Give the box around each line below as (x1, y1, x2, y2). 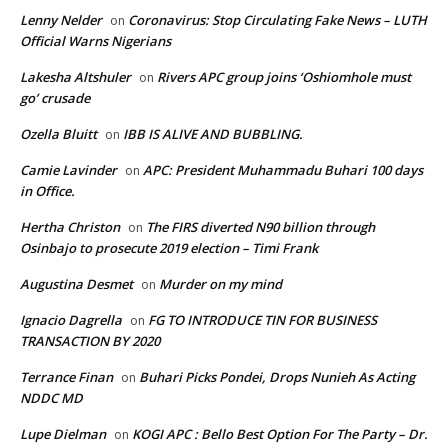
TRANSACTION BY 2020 (20, 331, 160, 350)
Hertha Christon (20, 217, 120, 236)
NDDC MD (20, 388, 83, 407)
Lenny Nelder (20, 10, 102, 29)
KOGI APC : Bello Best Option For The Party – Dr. (132, 424, 428, 443)
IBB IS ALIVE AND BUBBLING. (123, 124, 303, 143)
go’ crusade (20, 88, 90, 107)
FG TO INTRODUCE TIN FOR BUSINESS (148, 310, 377, 329)
